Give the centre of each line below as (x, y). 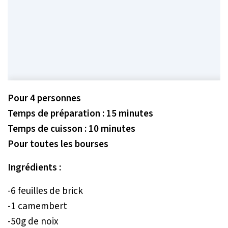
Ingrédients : (34, 167)
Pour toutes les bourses (58, 144)
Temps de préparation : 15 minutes (80, 113)
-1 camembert (37, 206)
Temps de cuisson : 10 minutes (72, 129)
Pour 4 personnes (44, 98)
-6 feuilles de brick (45, 191)
